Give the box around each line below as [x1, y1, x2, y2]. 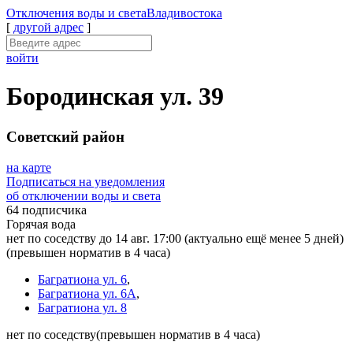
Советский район [6, 128, 124, 145]
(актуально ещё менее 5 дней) [184, 231, 344, 245]
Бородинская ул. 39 [6, 82, 224, 111]
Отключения [6, 6, 77, 20]
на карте [6, 160, 51, 174]
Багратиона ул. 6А [38, 286, 136, 300]
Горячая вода [6, 217, 76, 231]
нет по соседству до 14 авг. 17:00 [6, 231, 184, 245]
